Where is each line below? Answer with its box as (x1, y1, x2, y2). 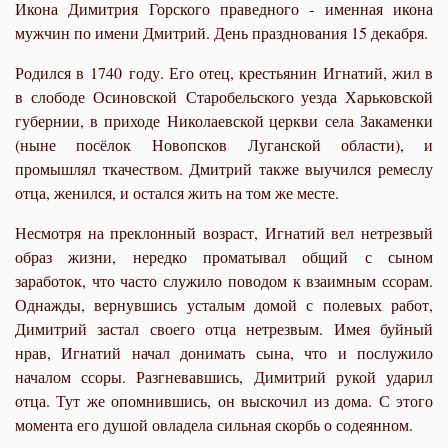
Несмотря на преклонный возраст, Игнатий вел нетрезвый (15, 221, 433, 243)
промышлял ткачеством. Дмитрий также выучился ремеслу (15, 157, 433, 179)
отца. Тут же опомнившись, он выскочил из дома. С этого (15, 389, 433, 411)
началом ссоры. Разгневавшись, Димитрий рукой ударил (15, 365, 433, 387)
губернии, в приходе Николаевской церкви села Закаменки (15, 109, 433, 131)
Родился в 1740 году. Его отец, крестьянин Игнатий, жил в (15, 61, 433, 83)
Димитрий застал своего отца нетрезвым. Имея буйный (15, 317, 433, 339)
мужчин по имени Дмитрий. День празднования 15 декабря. (15, 21, 428, 43)
